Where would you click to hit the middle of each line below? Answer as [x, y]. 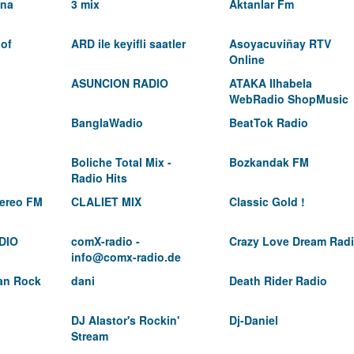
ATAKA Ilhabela [271, 83]
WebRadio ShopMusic [289, 99]
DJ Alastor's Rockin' [125, 320]
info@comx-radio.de [126, 257]
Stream [90, 336]
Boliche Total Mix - [121, 162]
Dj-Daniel [254, 320]
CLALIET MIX [106, 201]
